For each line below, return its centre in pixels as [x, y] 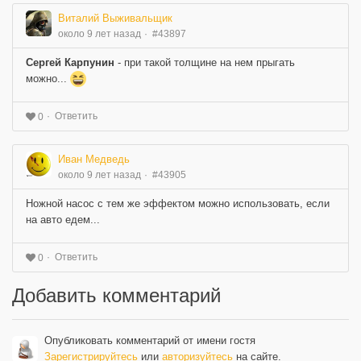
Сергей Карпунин [72, 62]
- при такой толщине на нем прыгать [206, 62]
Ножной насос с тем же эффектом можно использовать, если [178, 203]
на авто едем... [63, 219]
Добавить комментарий [116, 295]
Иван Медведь [94, 159]
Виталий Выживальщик [115, 18]
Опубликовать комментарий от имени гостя [150, 340]
